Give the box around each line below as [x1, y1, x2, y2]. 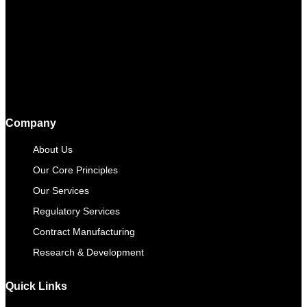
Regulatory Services [33, 205, 120, 217]
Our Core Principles [33, 164, 118, 175]
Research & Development [33, 246, 144, 258]
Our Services [33, 184, 89, 196]
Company [5, 116, 56, 129]
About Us [33, 143, 73, 155]
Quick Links [5, 280, 67, 293]
